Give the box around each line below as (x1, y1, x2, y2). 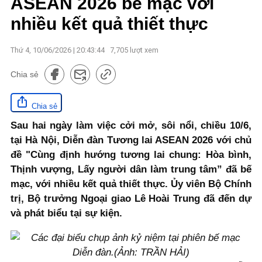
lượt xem (128, 45, 158, 54)
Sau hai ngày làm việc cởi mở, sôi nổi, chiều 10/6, (11, 119, 251, 131)
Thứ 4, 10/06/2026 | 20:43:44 (11, 45, 105, 54)
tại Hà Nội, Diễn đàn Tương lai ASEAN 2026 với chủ (11, 134, 251, 146)
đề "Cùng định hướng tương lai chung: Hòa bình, (11, 149, 251, 160)
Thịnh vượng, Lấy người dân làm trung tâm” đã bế (11, 163, 251, 175)
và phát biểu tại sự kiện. (11, 207, 122, 219)
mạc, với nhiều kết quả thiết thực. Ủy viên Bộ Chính (11, 178, 251, 189)
